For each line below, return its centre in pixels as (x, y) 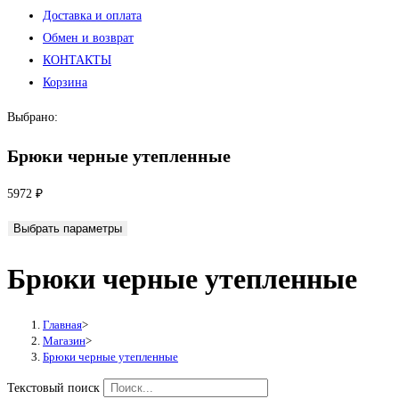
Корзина (65, 82)
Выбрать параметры (68, 229)
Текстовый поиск (53, 388)
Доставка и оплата (92, 16)
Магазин (64, 341)
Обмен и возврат (88, 38)
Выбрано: (33, 117)
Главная (62, 325)
